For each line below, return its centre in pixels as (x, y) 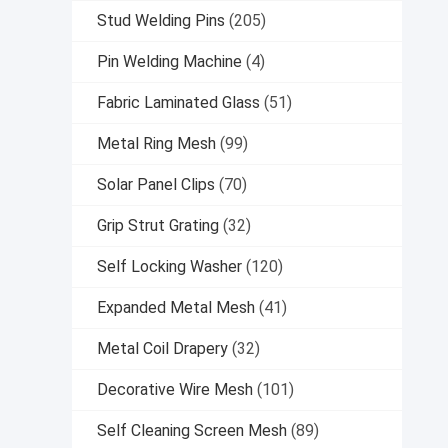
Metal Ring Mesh (156, 144)
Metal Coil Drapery (162, 349)
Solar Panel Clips (156, 185)
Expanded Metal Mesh (176, 308)
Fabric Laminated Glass (178, 103)
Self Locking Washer (169, 267)
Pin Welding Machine (169, 62)
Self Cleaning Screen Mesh (192, 431)
